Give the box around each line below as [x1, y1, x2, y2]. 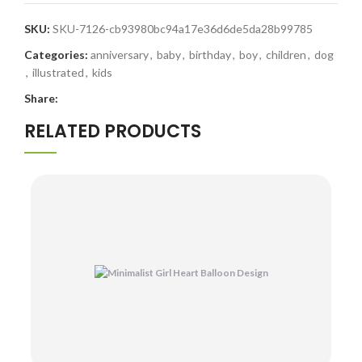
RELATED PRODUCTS [24, 118, 201, 144]
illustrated [32, 65, 84, 79]
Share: [24, 90, 58, 105]
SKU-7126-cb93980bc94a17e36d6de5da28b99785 [53, 21, 313, 36]
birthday [189, 47, 231, 61]
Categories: [24, 47, 88, 61]
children [266, 47, 306, 61]
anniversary [90, 47, 149, 61]
